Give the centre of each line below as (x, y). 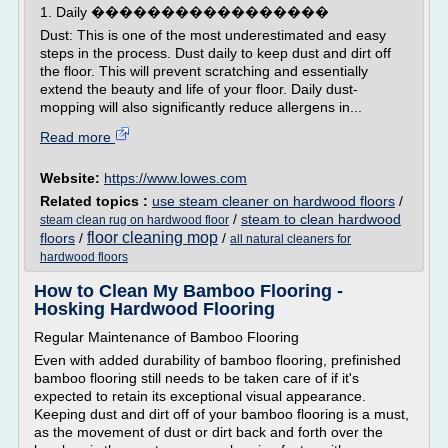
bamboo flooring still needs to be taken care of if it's (196, 378)
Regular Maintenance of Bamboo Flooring (166, 337)
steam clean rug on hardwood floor (134, 220)
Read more (77, 137)
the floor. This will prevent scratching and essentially (204, 71)
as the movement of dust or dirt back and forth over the (208, 432)
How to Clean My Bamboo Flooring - (188, 291)
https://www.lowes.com (175, 178)
